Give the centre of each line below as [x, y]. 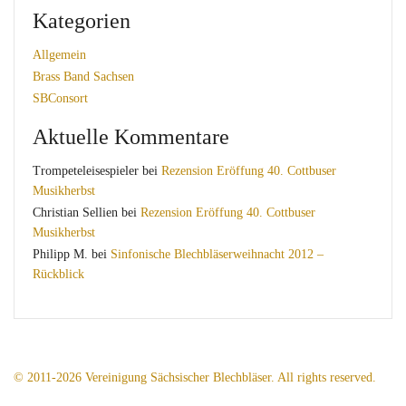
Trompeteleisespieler [86, 171]
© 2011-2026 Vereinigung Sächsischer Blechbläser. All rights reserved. [195, 378]
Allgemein [59, 55]
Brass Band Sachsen [83, 77]
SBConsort [60, 99]
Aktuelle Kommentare [131, 137]
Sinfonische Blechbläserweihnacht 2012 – [217, 255]
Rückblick [58, 275]
